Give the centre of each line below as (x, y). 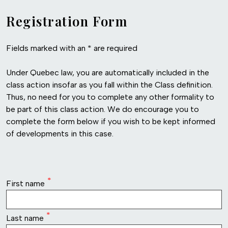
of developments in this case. (60, 133)
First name (25, 183)
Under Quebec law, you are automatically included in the (108, 72)
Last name (25, 218)
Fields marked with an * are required (72, 48)
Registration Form (67, 21)
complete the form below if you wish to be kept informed (111, 121)
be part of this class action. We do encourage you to (103, 109)
